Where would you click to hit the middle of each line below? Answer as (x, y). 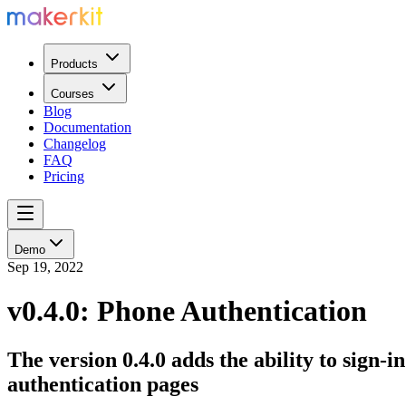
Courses (72, 94)
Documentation (87, 128)
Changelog (75, 144)
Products (74, 64)
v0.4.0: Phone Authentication (187, 311)
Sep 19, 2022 (45, 267)
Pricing (64, 177)
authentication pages (103, 384)
